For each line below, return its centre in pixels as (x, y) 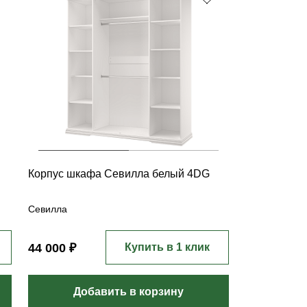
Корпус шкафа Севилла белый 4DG (119, 174)
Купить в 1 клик (167, 247)
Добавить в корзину (129, 292)
